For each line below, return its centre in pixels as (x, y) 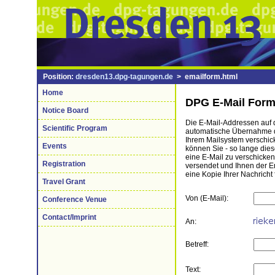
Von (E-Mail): (207, 198)
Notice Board (65, 110)
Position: (59, 77)
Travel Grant (64, 182)
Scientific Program (75, 128)
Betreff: (197, 244)
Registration (64, 164)
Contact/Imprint (69, 217)
